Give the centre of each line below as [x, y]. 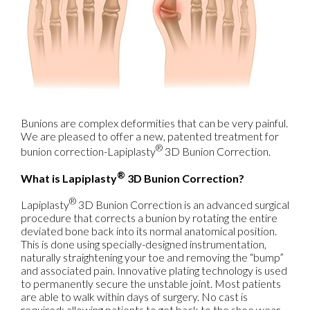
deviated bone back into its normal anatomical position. [149, 230]
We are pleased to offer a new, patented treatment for [150, 136]
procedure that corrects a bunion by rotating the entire [149, 217]
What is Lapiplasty [69, 178]
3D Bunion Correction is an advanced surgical [183, 204]
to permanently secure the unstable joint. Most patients [151, 283]
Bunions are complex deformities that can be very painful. [154, 123]
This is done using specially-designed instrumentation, [144, 244]
